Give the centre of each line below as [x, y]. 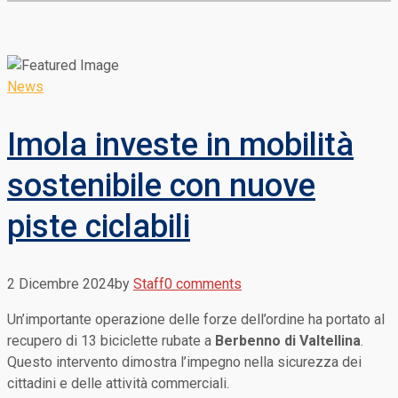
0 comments [203, 283]
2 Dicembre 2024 [61, 283]
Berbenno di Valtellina [288, 340]
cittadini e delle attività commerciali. [118, 383]
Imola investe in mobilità [180, 145]
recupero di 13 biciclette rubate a [111, 340]
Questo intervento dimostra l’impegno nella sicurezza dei [184, 362]
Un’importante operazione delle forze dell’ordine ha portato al [196, 319]
